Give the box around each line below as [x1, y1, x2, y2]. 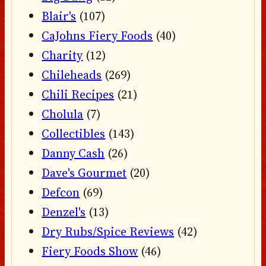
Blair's [42, 8, 77, 25]
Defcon [42, 184, 80, 201]
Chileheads [42, 66, 102, 84]
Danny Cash [42, 145, 105, 162]
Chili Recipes [42, 86, 115, 103]
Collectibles [42, 125, 106, 142]
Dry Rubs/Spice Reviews [42, 223, 175, 240]
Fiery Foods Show [42, 243, 138, 260]
